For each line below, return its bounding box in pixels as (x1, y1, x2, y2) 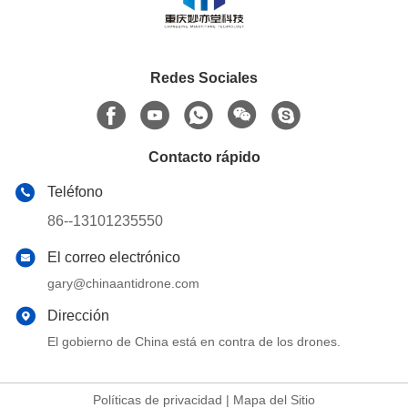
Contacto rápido (148, 149, 260, 166)
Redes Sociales (150, 70, 258, 87)
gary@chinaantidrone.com (47, 276, 199, 291)
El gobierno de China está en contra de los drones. (47, 334, 341, 350)
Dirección (47, 308, 109, 324)
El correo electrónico (47, 250, 180, 266)
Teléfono (47, 184, 103, 200)
